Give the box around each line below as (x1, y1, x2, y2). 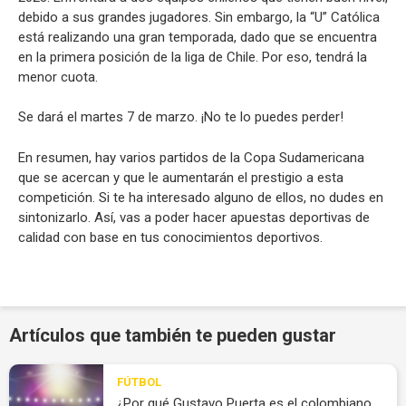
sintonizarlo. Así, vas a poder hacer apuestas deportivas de (18, 208, 370, 226)
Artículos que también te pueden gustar (9, 324, 336, 346)
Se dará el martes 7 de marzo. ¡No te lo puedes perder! (18, 109, 343, 125)
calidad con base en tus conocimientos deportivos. (18, 228, 323, 246)
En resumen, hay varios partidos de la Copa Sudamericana (18, 149, 364, 166)
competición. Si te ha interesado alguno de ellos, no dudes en (18, 188, 383, 206)
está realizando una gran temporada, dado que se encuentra (18, 28, 377, 45)
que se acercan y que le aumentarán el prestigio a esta (18, 169, 343, 186)
